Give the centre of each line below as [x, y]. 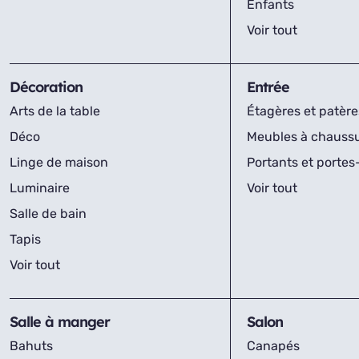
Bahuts [31, 346]
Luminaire [40, 188]
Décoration [46, 87]
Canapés [273, 346]
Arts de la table [55, 111]
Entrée [268, 87]
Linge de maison [59, 162]
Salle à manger [60, 322]
